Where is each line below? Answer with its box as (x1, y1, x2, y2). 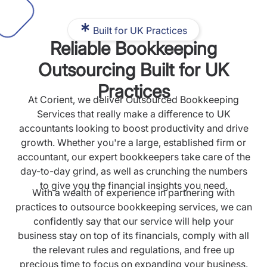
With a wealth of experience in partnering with (32, 187, 235, 198)
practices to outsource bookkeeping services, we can (15, 201, 252, 213)
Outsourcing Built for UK (38, 59, 229, 80)
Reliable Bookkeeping (50, 38, 217, 59)
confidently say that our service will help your (33, 215, 234, 227)
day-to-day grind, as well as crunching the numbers (20, 165, 247, 177)
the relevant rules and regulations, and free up (32, 244, 235, 256)
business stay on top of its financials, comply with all (18, 229, 249, 241)
